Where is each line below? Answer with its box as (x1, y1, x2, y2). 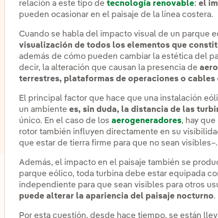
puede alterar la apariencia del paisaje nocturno (19, 192, 214, 201)
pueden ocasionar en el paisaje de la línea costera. (19, 11, 214, 19)
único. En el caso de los (19, 117, 112, 126)
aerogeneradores (111, 117, 182, 126)
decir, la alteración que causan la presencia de (19, 64, 200, 73)
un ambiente (19, 106, 70, 114)
